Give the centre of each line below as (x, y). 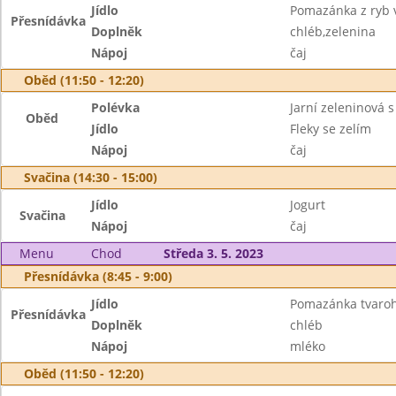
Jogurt (307, 205)
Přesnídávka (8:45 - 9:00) (98, 276)
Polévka (116, 107)
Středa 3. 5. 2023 (213, 253)
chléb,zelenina (332, 31)
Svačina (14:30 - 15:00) (91, 177)
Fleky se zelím (330, 129)
